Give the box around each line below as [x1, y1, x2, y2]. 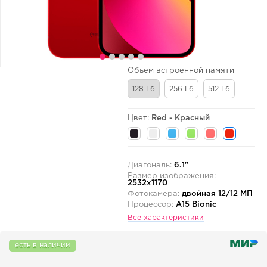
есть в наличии [15, 242, 70, 249]
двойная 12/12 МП [182, 191, 253, 198]
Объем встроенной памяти [128, 67, 234, 74]
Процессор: [128, 201, 176, 209]
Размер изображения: [128, 173, 216, 180]
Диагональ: [128, 162, 174, 169]
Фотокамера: [128, 191, 182, 198]
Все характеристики [128, 215, 204, 222]
